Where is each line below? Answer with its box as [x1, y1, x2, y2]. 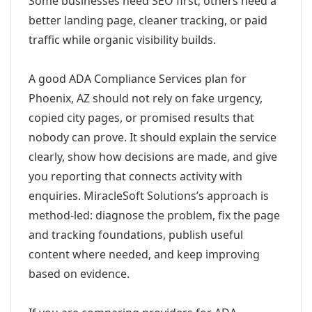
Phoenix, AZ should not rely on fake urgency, [29, 91, 263, 106]
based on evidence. [29, 266, 130, 281]
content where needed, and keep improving [29, 247, 260, 262]
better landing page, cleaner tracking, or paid [29, 13, 267, 28]
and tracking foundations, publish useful [29, 227, 243, 242]
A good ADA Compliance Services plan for [29, 71, 247, 86]
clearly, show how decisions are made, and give [29, 149, 277, 164]
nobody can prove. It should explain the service [29, 130, 276, 145]
